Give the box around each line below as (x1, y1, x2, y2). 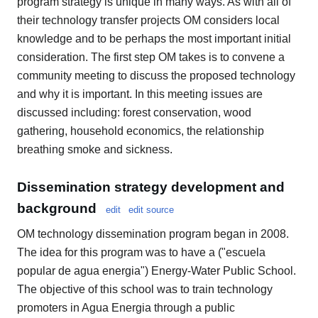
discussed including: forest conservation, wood (17, 106, 251, 119)
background (17, 201, 97, 216)
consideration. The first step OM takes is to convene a (17, 50, 285, 63)
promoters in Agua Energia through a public (17, 302, 235, 314)
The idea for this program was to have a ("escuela (17, 246, 265, 259)
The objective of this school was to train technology (17, 283, 273, 296)
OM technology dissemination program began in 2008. (17, 228, 289, 241)
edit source (128, 204, 174, 216)
